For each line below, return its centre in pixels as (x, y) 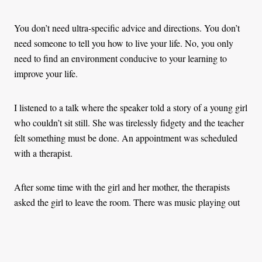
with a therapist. (43, 153)
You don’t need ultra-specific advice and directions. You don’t (127, 28)
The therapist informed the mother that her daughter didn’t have (130, 251)
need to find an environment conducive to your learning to (120, 58)
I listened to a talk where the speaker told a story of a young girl (131, 108)
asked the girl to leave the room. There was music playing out (127, 202)
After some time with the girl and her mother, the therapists (122, 187)
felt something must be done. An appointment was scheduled (126, 138)
